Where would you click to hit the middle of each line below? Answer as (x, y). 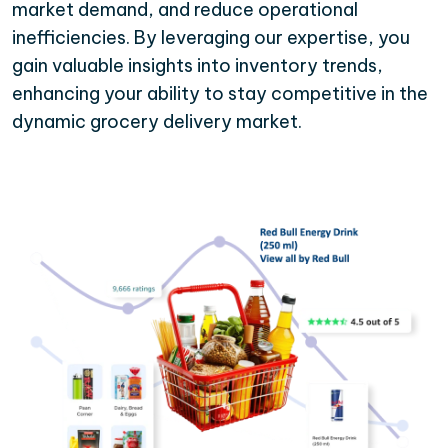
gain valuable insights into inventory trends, (197, 65)
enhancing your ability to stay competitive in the (220, 93)
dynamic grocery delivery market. (157, 121)
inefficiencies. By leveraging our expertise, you (211, 37)
